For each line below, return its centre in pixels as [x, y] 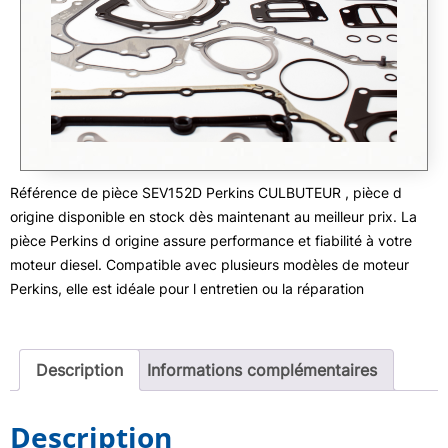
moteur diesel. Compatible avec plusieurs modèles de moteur [209, 264]
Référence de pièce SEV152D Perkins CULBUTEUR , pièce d [206, 192]
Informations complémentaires [262, 370]
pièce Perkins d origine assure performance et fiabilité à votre [211, 240]
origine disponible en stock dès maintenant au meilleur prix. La [213, 216]
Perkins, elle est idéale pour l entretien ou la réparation [187, 288]
